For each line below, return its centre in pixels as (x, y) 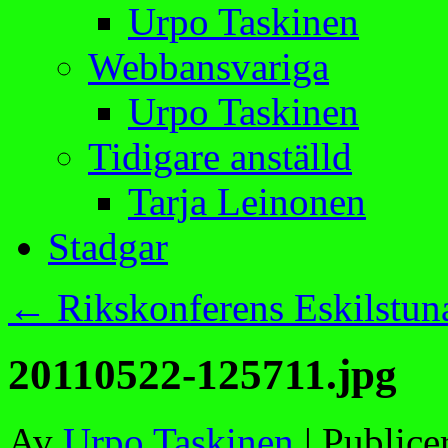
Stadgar (108, 246)
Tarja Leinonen (247, 201)
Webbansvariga (208, 66)
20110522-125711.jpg (202, 374)
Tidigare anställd (220, 156)
